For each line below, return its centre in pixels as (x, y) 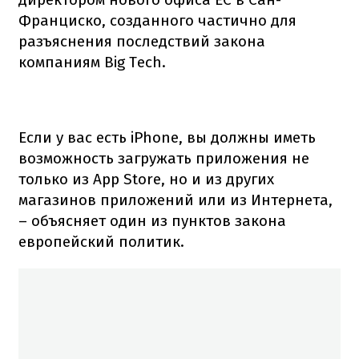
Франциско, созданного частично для (157, 20)
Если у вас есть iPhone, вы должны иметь (167, 137)
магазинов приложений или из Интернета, (175, 200)
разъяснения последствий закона (142, 41)
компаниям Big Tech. (92, 62)
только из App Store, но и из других (146, 179)
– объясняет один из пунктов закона (152, 220)
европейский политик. (101, 241)
